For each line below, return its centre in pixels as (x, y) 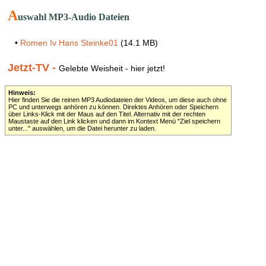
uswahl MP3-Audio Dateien (74, 17)
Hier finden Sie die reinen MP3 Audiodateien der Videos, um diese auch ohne (118, 100)
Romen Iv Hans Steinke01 (69, 43)
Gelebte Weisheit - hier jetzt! (112, 68)
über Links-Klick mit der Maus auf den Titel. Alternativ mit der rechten (107, 114)
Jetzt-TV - (33, 68)
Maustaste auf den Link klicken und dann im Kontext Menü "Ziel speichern (114, 121)
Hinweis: (22, 93)
